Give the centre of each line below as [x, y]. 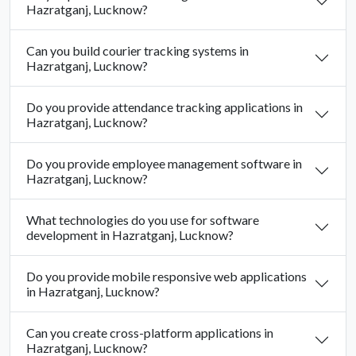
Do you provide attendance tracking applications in [164, 107]
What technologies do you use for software [143, 220]
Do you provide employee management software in [164, 164]
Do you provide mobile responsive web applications [166, 277]
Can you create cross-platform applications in [150, 333]
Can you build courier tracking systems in [137, 51]
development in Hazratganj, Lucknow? [130, 235]
